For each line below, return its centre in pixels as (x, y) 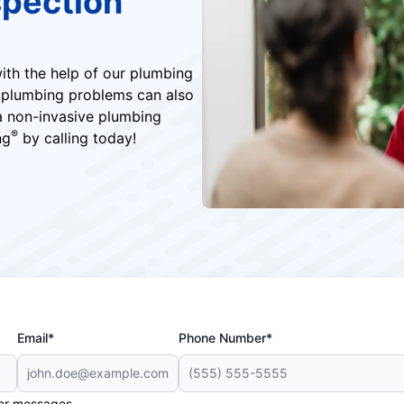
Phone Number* (225, 338)
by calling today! (77, 138)
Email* (36, 338)
